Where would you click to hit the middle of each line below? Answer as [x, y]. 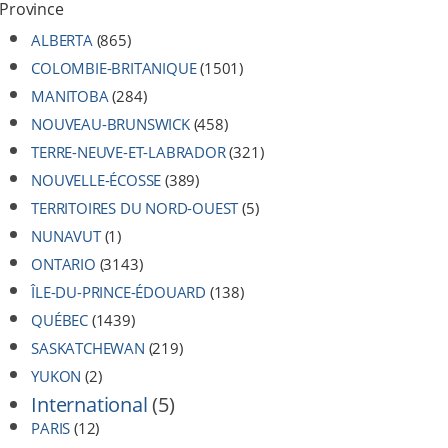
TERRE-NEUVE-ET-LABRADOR [128, 152]
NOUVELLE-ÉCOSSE [96, 180]
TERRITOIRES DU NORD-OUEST [135, 208]
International [89, 404]
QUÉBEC [60, 320]
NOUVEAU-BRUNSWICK [110, 124]
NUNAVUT [66, 236]
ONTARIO [63, 264]
